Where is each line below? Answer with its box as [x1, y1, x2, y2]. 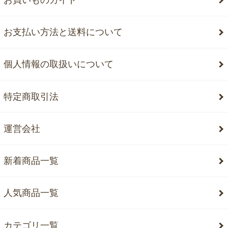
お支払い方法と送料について [4, 27, 123, 38]
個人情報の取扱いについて [4, 59, 114, 70]
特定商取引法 [4, 91, 59, 102]
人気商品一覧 [4, 188, 59, 198]
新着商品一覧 [4, 156, 59, 166]
